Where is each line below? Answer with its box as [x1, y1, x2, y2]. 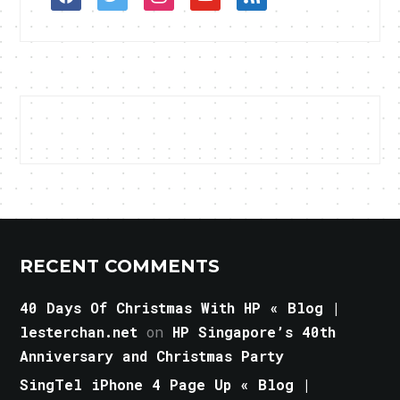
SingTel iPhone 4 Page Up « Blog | [20, 375, 312, 395]
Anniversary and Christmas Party [20, 346, 285, 366]
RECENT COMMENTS [20, 255, 221, 278]
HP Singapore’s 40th [172, 322, 337, 342]
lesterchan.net [20, 322, 138, 342]
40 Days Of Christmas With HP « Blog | [20, 298, 341, 318]
